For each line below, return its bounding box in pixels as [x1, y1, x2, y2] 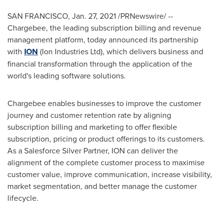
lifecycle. [7, 192, 38, 203]
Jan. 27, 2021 [72, 10, 116, 21]
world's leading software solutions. [7, 70, 126, 81]
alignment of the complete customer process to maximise [7, 157, 205, 168]
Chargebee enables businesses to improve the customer [7, 98, 201, 109]
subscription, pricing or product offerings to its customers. [7, 133, 205, 144]
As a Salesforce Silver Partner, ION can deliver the [7, 145, 178, 156]
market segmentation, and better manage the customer [7, 181, 197, 191]
